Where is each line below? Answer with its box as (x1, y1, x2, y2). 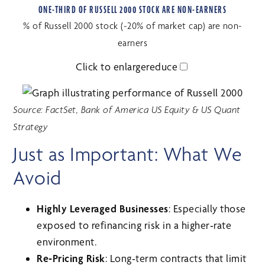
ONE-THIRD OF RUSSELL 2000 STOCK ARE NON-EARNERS (38, 4, 227, 15)
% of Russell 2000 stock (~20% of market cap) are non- (23, 20, 242, 31)
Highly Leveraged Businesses (37, 202, 169, 215)
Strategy (13, 121, 48, 132)
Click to (76, 60, 114, 73)
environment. (37, 235, 97, 248)
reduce (146, 60, 177, 73)
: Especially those (168, 202, 246, 215)
